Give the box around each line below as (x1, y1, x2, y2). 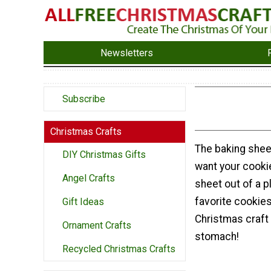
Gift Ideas (62, 196, 104, 208)
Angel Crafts (62, 172, 115, 184)
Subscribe (62, 93, 105, 105)
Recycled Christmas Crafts (62, 243, 175, 255)
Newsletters (100, 47, 154, 59)
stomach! (195, 230, 239, 243)
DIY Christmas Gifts (62, 149, 146, 161)
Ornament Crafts (62, 220, 131, 232)
